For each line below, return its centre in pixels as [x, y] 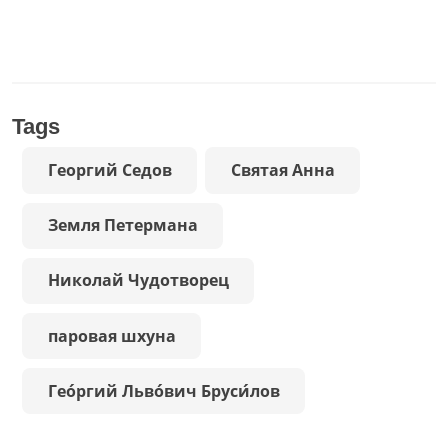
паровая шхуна [111, 335]
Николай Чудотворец [138, 280]
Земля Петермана [122, 225]
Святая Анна [282, 169]
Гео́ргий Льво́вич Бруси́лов [163, 390]
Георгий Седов [109, 169]
